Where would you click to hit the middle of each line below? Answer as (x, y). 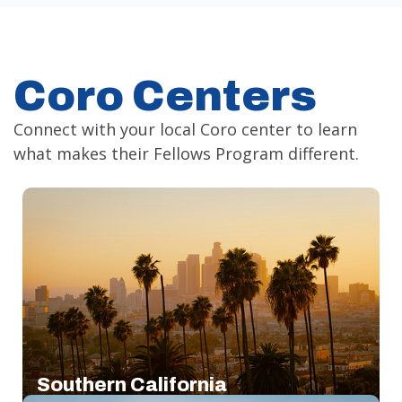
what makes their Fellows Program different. (186, 154)
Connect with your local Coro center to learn (185, 130)
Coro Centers (165, 96)
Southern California (132, 385)
